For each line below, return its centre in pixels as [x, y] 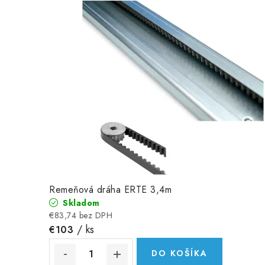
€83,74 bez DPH [81, 215]
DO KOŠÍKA [179, 253]
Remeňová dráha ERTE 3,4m [110, 189]
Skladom [80, 203]
